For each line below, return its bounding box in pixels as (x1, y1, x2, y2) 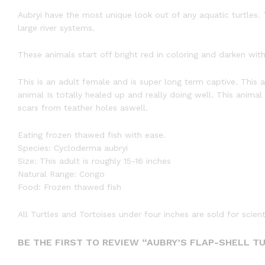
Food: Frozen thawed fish (18, 182, 121, 192)
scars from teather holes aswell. (18, 103, 148, 113)
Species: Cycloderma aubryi (18, 143, 128, 153)
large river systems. (18, 22, 95, 33)
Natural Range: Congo (18, 169, 105, 179)
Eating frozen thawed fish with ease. (18, 130, 166, 140)
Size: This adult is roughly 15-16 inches (18, 156, 171, 166)
